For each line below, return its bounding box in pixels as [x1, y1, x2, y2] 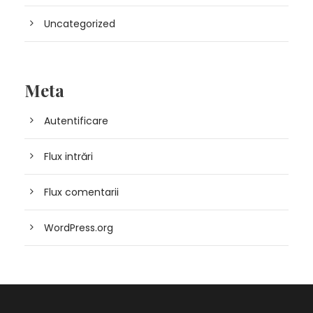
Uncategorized [44, 17, 115, 31]
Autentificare [44, 114, 108, 128]
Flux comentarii [44, 185, 119, 199]
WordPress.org [44, 221, 113, 235]
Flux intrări [44, 150, 93, 163]
